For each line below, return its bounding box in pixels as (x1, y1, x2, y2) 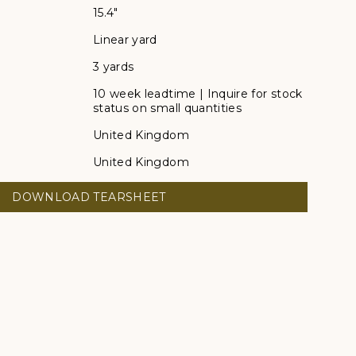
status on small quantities (93, 101, 242, 116)
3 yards (93, 60, 134, 75)
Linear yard (93, 33, 157, 48)
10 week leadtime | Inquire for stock (93, 87, 303, 102)
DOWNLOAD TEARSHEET (12, 190, 166, 205)
